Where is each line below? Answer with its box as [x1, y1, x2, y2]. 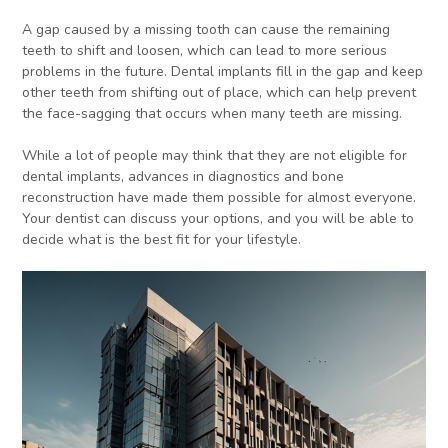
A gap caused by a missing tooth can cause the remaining [22, 20, 391, 40]
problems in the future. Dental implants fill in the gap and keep [22, 62, 424, 82]
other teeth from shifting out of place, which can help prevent [22, 83, 417, 103]
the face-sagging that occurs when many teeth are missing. [22, 104, 403, 124]
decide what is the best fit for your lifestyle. [22, 230, 302, 250]
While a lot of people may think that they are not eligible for [22, 146, 408, 166]
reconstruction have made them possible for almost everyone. [22, 188, 417, 208]
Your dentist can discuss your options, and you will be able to [22, 209, 415, 229]
